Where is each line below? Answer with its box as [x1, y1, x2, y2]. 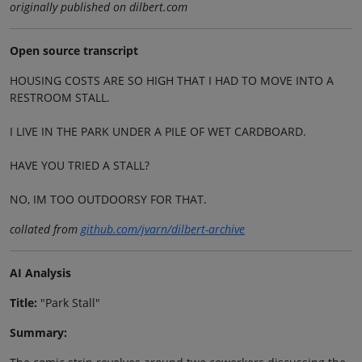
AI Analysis [10, 264, 71, 280]
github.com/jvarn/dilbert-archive [81, 221, 245, 237]
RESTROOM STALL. [10, 89, 110, 105]
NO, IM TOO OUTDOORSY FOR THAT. [10, 191, 207, 207]
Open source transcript [10, 42, 138, 58]
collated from [10, 221, 81, 237]
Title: [10, 294, 37, 310]
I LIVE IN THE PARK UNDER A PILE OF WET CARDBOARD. [10, 123, 306, 139]
